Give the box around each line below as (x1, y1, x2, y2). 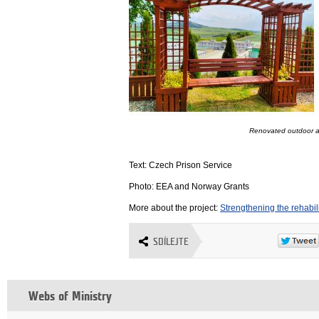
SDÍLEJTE (153, 236, 189, 246)
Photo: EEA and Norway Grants (129, 182, 250, 192)
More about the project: (129, 203, 221, 214)
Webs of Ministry (28, 291, 112, 303)
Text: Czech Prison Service (129, 160, 233, 171)
